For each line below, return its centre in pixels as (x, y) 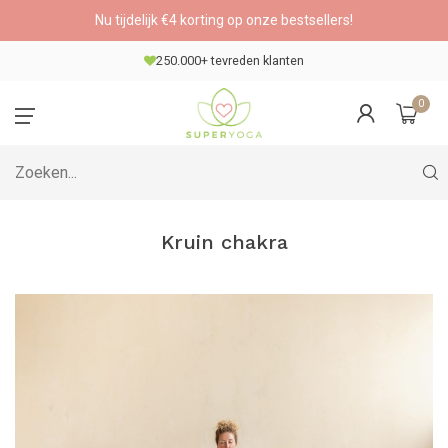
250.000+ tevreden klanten (230, 60)
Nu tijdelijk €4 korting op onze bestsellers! (224, 20)
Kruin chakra (224, 242)
